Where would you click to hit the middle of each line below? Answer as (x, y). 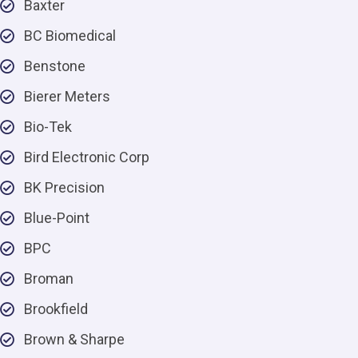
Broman (49, 278)
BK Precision (64, 187)
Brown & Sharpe (74, 339)
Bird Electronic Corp (87, 157)
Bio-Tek (48, 127)
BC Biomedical (70, 36)
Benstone (55, 66)
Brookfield (56, 309)
